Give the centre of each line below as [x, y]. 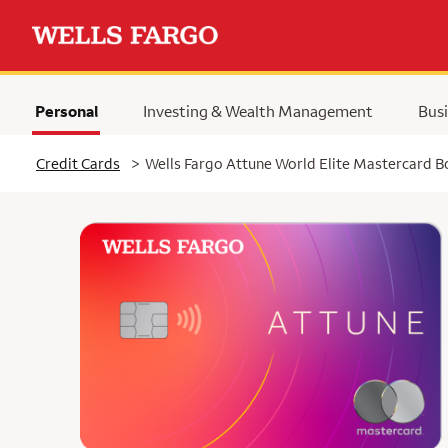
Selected [67, 119]
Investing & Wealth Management [257, 111]
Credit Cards [78, 163]
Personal [66, 111]
